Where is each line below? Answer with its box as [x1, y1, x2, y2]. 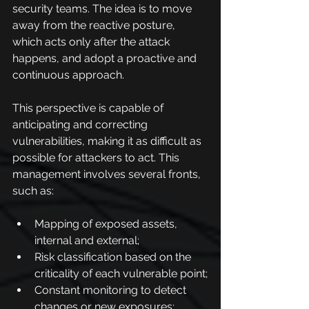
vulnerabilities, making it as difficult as [12, 134, 204, 148]
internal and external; [34, 234, 139, 247]
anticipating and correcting [12, 118, 150, 131]
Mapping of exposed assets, [34, 217, 180, 230]
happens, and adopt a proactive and [12, 52, 199, 65]
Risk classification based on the [34, 250, 194, 263]
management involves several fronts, [12, 168, 203, 181]
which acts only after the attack [12, 35, 172, 48]
